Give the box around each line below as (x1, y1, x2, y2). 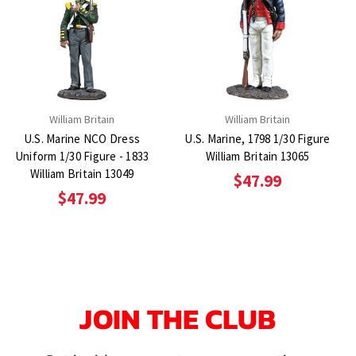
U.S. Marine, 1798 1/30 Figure (184, 131, 331, 147)
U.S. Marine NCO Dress (23, 131, 141, 147)
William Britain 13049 (29, 166, 134, 182)
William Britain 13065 (205, 149, 310, 164)
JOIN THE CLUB (79, 297, 277, 341)
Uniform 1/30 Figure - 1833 (14, 149, 149, 164)
